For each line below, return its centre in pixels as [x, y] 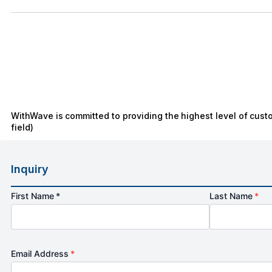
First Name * [36, 196]
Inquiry [30, 169]
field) [22, 127]
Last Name [232, 196]
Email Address [41, 254]
